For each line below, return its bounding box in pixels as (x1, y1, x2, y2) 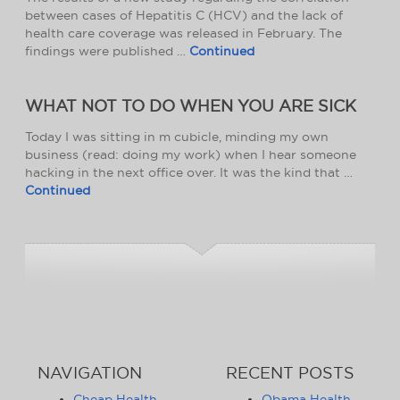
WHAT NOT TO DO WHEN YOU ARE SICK (25, 97, 356, 115)
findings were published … (25, 44, 189, 59)
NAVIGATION (37, 363, 142, 381)
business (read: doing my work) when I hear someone (25, 146, 356, 162)
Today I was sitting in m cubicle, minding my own (25, 129, 329, 144)
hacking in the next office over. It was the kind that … (25, 164, 353, 179)
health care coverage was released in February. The (25, 26, 342, 41)
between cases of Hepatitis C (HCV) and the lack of (25, 8, 343, 23)
